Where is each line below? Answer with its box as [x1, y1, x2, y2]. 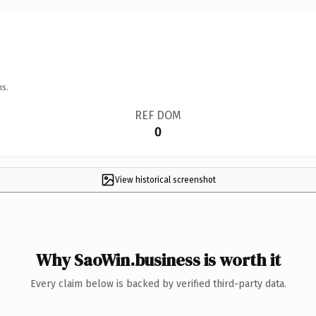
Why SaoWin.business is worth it [35, 248, 281, 272]
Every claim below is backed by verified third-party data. [30, 277, 286, 290]
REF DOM [134, 108, 181, 122]
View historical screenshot [114, 174, 216, 185]
